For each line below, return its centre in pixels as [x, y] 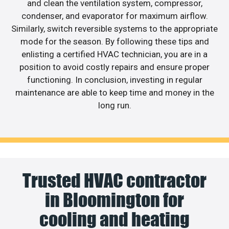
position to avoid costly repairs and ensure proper [114, 67]
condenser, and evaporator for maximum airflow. [114, 16]
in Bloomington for [114, 200]
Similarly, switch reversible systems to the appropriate [114, 28]
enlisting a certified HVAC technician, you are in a [114, 54]
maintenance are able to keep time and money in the [114, 92]
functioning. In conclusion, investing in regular [114, 79]
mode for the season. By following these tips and [114, 41]
